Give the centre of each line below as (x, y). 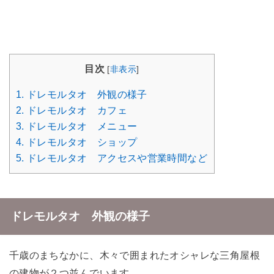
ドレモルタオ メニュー (81, 127)
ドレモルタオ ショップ (81, 143)
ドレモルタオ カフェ (76, 111)
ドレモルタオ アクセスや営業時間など (116, 158)
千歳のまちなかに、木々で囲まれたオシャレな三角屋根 (135, 255)
